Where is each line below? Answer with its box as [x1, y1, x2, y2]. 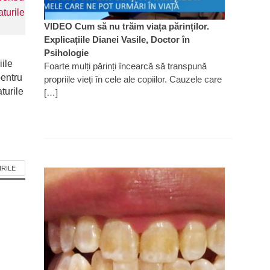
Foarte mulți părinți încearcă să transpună [43, 60, 207, 71]
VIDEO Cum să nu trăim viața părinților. [43, 20, 209, 31]
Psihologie [43, 47, 89, 58]
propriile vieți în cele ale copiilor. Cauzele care [43, 74, 222, 84]
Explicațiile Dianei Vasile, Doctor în [43, 34, 190, 45]
